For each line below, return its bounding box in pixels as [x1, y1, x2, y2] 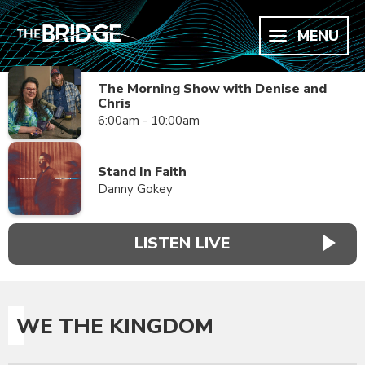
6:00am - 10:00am [98, 112, 200, 129]
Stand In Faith [98, 163, 187, 181]
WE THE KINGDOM [16, 311, 213, 341]
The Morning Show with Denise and [98, 80, 327, 98]
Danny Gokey [98, 181, 173, 197]
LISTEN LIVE [134, 232, 231, 255]
